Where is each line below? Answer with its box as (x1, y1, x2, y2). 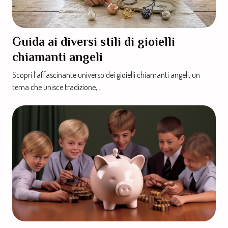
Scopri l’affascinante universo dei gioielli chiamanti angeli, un (12, 70, 200, 80)
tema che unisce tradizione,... (12, 82, 102, 93)
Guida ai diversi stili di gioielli (12, 35, 175, 49)
